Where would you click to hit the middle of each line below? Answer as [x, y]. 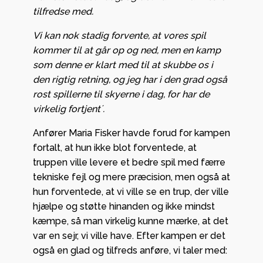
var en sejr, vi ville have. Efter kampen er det [129, 235]
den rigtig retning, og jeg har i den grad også [130, 79]
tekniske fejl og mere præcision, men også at [131, 177]
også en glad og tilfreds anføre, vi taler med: [130, 250]
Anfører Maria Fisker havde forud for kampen [131, 133]
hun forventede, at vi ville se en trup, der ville [131, 191]
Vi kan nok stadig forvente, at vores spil [119, 35]
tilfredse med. [63, 11]
